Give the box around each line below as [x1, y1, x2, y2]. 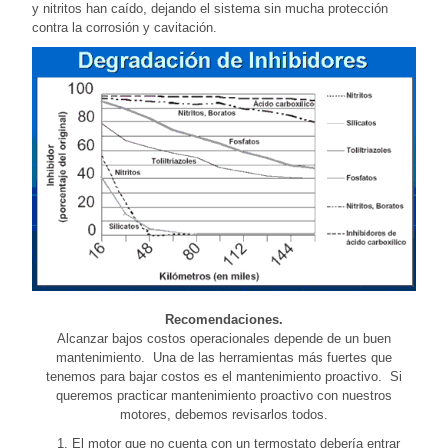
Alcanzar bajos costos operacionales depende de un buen [57, 331, 391, 347]
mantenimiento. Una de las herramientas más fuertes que [56, 350, 392, 366]
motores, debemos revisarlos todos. [120, 407, 328, 423]
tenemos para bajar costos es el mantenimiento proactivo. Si [46, 369, 402, 385]
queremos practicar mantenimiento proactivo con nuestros [56, 388, 392, 404]
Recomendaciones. [165, 312, 283, 328]
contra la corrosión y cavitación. [32, 20, 217, 36]
